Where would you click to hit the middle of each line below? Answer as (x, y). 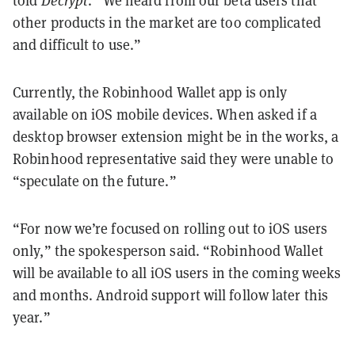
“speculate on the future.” (95, 181)
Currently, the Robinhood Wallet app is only (150, 92)
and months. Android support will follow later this (171, 295)
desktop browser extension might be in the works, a (176, 136)
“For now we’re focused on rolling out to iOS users (170, 228)
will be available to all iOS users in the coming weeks (177, 273)
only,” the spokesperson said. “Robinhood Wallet (168, 250)
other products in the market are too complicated (167, 22)
